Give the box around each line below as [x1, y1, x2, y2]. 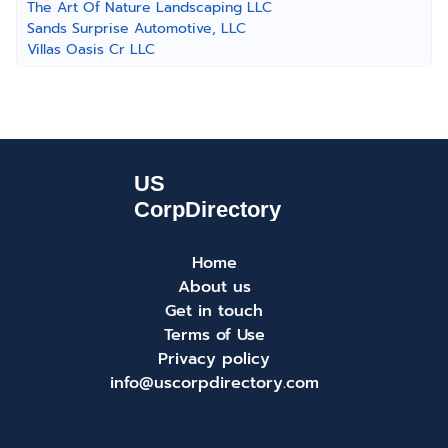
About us [177, 275, 251, 299]
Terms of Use [163, 323, 265, 347]
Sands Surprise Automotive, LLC [27, 18, 246, 39]
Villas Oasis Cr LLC [27, 39, 155, 60]
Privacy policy [158, 347, 270, 371]
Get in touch [165, 299, 263, 323]
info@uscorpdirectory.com [109, 371, 319, 395]
